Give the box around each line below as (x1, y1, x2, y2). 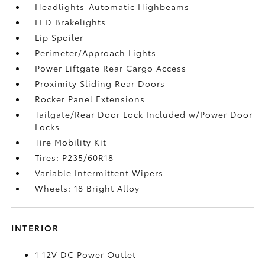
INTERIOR (11, 221, 60, 234)
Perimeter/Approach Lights (35, 46, 157, 59)
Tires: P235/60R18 (35, 151, 114, 163)
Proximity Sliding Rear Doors (35, 77, 166, 89)
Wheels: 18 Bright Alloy (35, 182, 140, 194)
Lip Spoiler (35, 31, 84, 43)
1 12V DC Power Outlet (35, 248, 137, 260)
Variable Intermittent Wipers (35, 166, 164, 179)
